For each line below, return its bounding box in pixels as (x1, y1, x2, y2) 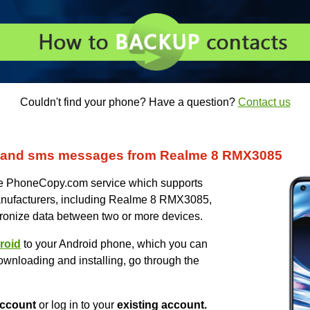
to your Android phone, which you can (21, 238, 208, 250)
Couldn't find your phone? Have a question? (19, 96, 238, 109)
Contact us (237, 96, 291, 109)
